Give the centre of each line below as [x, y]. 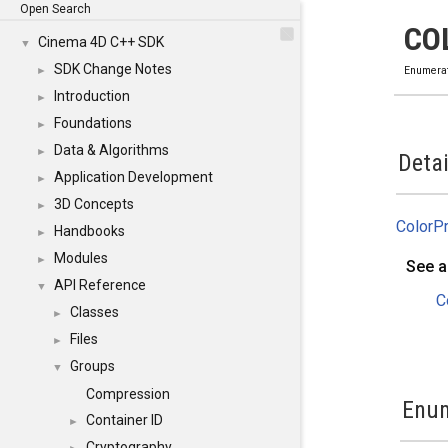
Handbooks [89, 231]
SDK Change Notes [113, 69]
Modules [81, 258]
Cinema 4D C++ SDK [101, 42]
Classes [94, 312]
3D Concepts [94, 204]
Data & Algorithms [111, 150]
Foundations [93, 123]
